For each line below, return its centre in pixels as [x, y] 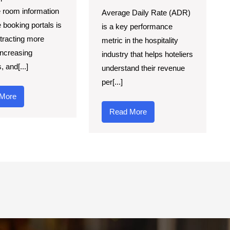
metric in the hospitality [140, 40]
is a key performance [137, 26]
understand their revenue [143, 68]
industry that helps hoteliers [147, 54]
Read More [128, 111]
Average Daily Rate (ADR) [146, 12]
